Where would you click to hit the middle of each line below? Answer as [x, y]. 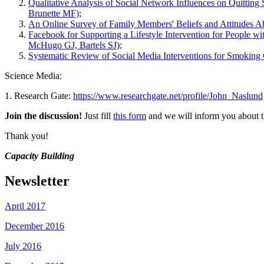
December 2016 [34, 226]
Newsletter [37, 181]
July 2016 [23, 246]
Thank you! [27, 136]
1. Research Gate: [39, 95]
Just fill [98, 115]
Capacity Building [39, 156]
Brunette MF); [55, 13]
